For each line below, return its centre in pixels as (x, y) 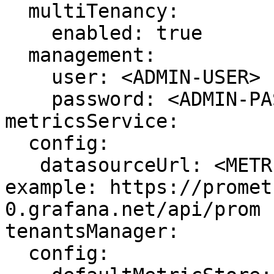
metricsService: (92, 121)
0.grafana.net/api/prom (133, 209)
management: (17, 55)
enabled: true (28, 33)
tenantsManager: (92, 231)
